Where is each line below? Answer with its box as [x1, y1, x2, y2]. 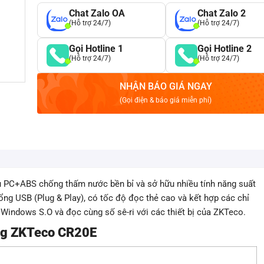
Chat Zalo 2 [197, 8, 246, 19]
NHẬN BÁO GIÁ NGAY [119, 81, 212, 92]
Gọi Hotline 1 [69, 43, 123, 54]
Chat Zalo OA [69, 8, 125, 19]
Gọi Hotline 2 [197, 43, 252, 54]
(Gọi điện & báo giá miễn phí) [120, 96, 212, 104]
